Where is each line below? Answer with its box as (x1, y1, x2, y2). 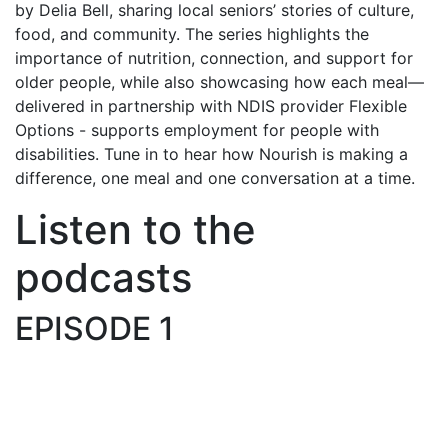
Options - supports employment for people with (15, 119, 379, 140)
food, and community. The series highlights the (15, 23, 369, 44)
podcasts (15, 252, 192, 302)
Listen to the (15, 204, 256, 254)
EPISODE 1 (15, 308, 174, 348)
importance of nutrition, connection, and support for (15, 47, 413, 68)
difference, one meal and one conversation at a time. (15, 167, 415, 188)
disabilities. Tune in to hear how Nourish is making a (15, 143, 408, 164)
